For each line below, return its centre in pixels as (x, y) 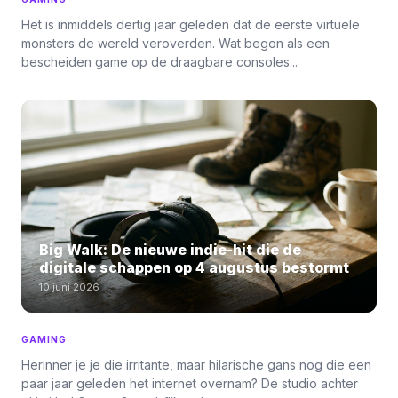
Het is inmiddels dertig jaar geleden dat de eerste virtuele (191, 24)
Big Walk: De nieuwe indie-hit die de (170, 250)
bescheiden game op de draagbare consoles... (159, 62)
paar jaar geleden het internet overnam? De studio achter (190, 383)
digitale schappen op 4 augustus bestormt (194, 267)
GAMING (44, 339)
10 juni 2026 (69, 287)
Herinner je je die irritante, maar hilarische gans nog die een (196, 365)
